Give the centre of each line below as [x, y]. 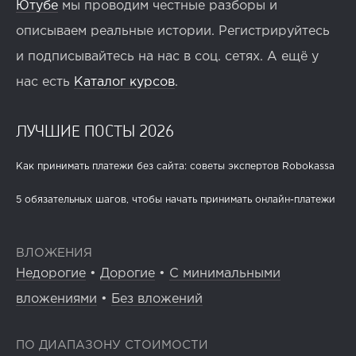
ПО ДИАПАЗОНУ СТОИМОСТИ [112, 345]
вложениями [56, 299]
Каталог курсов [124, 82]
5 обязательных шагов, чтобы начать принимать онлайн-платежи [176, 199]
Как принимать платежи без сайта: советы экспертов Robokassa [175, 166]
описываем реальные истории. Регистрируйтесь [173, 31]
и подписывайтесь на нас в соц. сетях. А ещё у [167, 56]
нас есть [45, 82]
